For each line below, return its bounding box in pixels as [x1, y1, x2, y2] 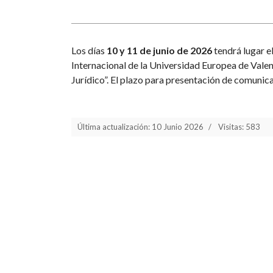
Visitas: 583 [218, 122, 260, 132]
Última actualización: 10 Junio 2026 [77, 122, 204, 132]
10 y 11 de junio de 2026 [107, 44, 212, 56]
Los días [71, 44, 107, 56]
